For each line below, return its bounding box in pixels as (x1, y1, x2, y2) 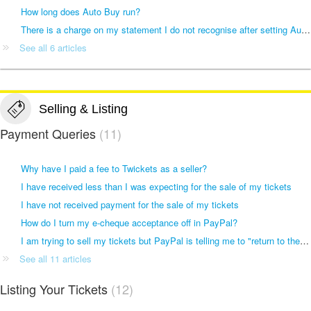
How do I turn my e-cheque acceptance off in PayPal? (21, 216, 237, 230)
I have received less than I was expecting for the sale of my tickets (21, 180, 292, 194)
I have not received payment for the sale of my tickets (21, 198, 239, 212)
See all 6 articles (19, 40, 87, 54)
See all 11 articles (19, 252, 92, 266)
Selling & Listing (38, 101, 128, 116)
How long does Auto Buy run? (21, 4, 140, 18)
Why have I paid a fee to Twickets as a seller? (21, 162, 207, 176)
